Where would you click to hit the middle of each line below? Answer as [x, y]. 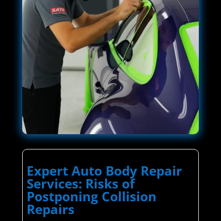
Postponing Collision [91, 197]
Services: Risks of [80, 184]
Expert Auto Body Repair [104, 171]
